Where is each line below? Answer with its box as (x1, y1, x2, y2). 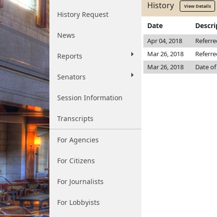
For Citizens (57, 156, 95, 165)
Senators (57, 72, 86, 81)
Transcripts (57, 114, 93, 123)
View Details (184, 3, 211, 9)
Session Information (57, 93, 123, 102)
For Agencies (57, 135, 99, 144)
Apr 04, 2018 (147, 36, 182, 45)
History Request (57, 10, 108, 19)
